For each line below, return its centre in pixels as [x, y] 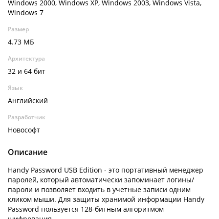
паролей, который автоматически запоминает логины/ [101, 180]
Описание [28, 152]
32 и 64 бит [27, 71]
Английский [28, 100]
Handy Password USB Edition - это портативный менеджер [106, 170]
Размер [18, 29]
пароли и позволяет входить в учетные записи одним [99, 189]
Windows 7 [26, 12]
